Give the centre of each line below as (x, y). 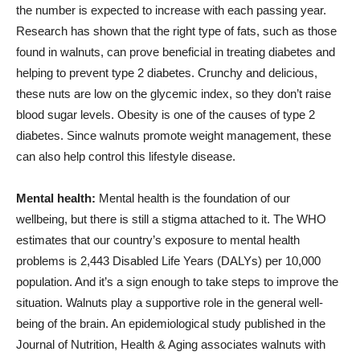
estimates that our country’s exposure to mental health (158, 240)
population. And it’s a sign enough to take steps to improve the (177, 282)
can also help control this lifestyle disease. (126, 156)
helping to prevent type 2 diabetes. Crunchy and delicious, (167, 73)
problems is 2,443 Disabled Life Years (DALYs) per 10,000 (168, 261)
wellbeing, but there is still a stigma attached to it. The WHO (171, 219)
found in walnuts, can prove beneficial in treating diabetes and (176, 52)
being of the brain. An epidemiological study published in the (171, 323)
